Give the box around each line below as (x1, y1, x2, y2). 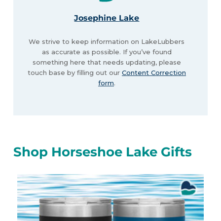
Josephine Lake (74, 13, 140, 23)
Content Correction (121, 69, 186, 77)
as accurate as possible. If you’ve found (41, 48, 172, 56)
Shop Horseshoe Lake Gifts (13, 144, 192, 160)
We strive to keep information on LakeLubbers (29, 37, 185, 46)
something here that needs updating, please (32, 58, 181, 67)
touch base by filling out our (27, 69, 122, 77)
